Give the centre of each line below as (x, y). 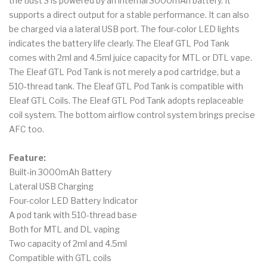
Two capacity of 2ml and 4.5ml (68, 244)
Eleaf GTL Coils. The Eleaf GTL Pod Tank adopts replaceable (126, 101)
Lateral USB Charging (51, 187)
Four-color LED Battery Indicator (73, 201)
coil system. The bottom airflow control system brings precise (132, 115)
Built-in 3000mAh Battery (60, 172)
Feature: (27, 158)
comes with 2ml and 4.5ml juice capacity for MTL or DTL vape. (131, 58)
